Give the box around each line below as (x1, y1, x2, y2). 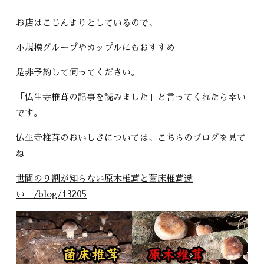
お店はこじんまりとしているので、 (16, 18, 158, 27)
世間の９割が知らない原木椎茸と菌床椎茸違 (16, 173, 193, 183)
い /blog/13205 (16, 189, 87, 199)
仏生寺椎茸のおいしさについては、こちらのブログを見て (16, 133, 246, 142)
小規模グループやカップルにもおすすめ (16, 42, 176, 52)
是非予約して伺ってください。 (16, 67, 140, 77)
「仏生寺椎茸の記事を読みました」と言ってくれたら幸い (16, 92, 246, 101)
